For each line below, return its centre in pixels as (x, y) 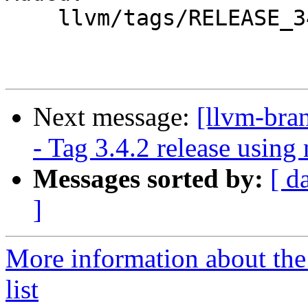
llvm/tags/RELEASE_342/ (32, 18)
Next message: (115, 117)
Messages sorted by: (148, 179)
